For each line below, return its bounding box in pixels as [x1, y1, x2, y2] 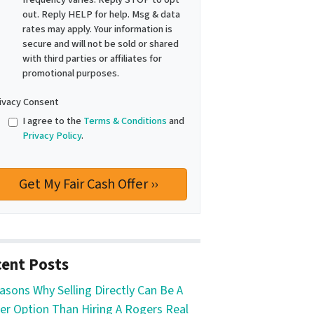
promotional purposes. [22, 66, 119, 81]
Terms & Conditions [83, 114, 167, 129]
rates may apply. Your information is [22, 22, 172, 37]
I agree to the [22, 114, 83, 129]
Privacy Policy [22, 128, 81, 144]
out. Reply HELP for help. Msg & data [22, 7, 180, 22]
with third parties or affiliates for [22, 51, 162, 67]
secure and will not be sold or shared [22, 36, 179, 52]
